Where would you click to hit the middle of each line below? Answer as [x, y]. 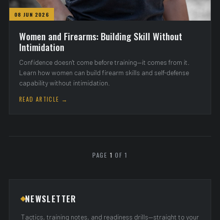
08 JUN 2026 [32, 14]
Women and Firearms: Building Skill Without [101, 36]
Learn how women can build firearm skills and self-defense [104, 72]
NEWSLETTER [51, 199]
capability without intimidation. [65, 83]
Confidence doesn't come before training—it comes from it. [104, 62]
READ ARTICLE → [44, 99]
